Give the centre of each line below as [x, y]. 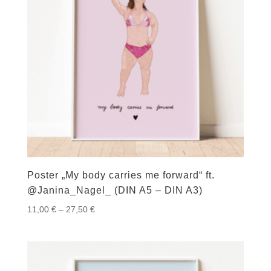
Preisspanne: [119, 209]
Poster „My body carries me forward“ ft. [121, 175]
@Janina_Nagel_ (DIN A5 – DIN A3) [115, 191]
